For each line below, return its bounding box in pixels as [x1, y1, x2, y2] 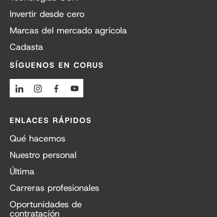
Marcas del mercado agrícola [10, 25, 127, 37]
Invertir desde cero [10, 8, 84, 20]
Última [10, 166, 34, 178]
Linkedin [33, 82, 66, 94]
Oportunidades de [10, 199, 82, 211]
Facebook [70, 82, 108, 94]
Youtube [89, 82, 121, 94]
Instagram [52, 82, 92, 94]
